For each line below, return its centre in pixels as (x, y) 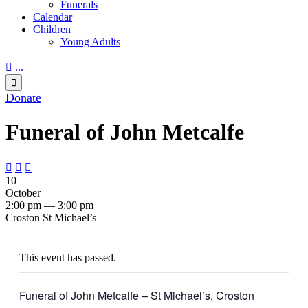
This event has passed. (68, 258)
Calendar (53, 16)
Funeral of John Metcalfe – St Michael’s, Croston (137, 296)
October (23, 193)
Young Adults (90, 41)
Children (52, 29)
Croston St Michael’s (51, 218)
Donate (23, 97)
